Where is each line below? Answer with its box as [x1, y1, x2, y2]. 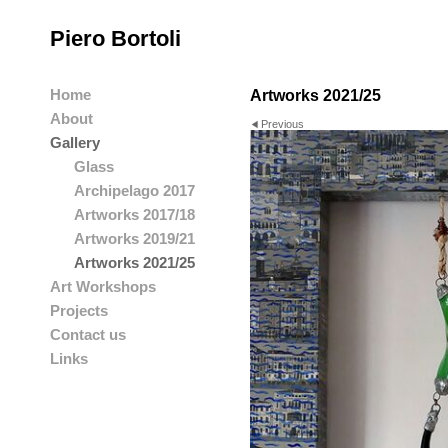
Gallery [50, 135, 100, 152]
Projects [50, 303, 108, 320]
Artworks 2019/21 [74, 231, 195, 247]
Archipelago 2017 [74, 183, 195, 199]
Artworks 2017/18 [74, 207, 195, 223]
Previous [261, 117, 305, 130]
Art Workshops [50, 279, 156, 296]
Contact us [50, 327, 126, 344]
